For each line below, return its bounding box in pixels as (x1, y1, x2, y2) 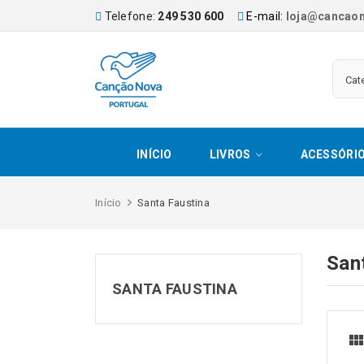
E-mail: (244, 10, 284, 23)
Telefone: (104, 10, 158, 23)
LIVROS (209, 148, 251, 161)
